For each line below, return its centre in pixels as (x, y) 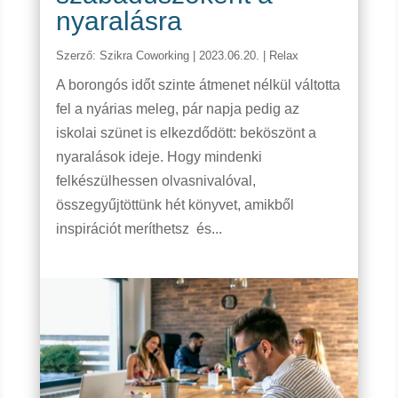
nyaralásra (119, 21)
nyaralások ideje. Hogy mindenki (159, 157)
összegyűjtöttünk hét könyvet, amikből (175, 205)
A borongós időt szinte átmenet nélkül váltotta (198, 85)
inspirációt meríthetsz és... (139, 229)
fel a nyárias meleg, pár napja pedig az (177, 109)
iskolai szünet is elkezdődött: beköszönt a (186, 133)
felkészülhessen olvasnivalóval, (155, 181)
